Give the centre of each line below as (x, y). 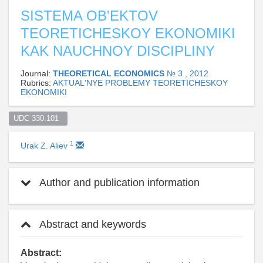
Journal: (37, 74)
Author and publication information (118, 183)
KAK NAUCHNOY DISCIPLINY (118, 51)
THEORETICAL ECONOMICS (110, 74)
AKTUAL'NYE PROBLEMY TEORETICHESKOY (140, 83)
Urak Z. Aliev (45, 146)
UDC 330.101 (38, 118)
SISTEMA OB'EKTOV (89, 16)
